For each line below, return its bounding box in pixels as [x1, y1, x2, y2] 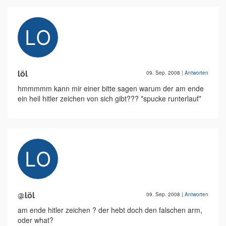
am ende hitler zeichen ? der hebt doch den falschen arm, [18, 205, 202, 215]
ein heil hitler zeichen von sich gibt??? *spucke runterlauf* [18, 93, 201, 104]
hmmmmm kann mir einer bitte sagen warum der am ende [18, 83, 204, 94]
